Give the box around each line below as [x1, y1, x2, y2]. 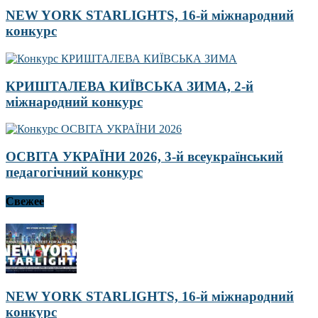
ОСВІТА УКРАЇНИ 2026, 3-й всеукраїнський [6, 149, 283, 164]
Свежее [6, 195, 44, 208]
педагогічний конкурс [6, 165, 143, 180]
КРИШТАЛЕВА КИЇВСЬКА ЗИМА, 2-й [6, 78, 253, 94]
